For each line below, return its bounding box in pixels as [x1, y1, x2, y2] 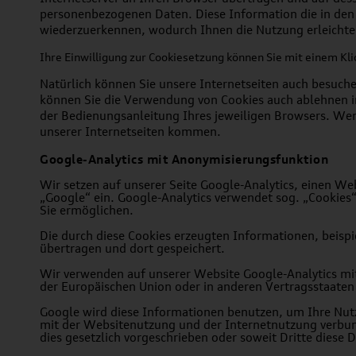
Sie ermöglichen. [40, 203, 133, 218]
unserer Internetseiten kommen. [40, 124, 221, 139]
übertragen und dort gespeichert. [40, 241, 225, 256]
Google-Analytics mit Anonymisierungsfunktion [40, 151, 328, 167]
